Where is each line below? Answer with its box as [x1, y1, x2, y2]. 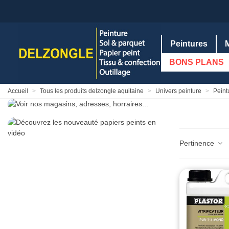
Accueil [8, 87, 28, 95]
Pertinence [179, 139, 216, 147]
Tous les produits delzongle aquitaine [40, 87, 144, 95]
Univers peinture [155, 87, 201, 95]
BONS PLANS [169, 58, 224, 66]
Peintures [170, 39, 208, 48]
